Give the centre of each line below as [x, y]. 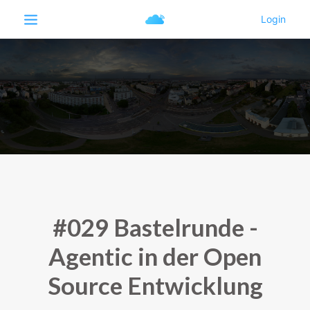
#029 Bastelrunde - [155, 227]
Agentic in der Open [155, 256]
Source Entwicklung [155, 285]
